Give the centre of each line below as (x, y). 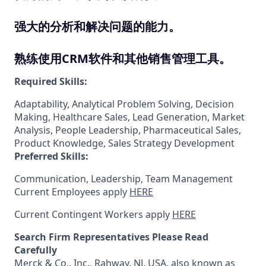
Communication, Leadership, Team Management (123, 179)
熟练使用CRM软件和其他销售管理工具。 (123, 58)
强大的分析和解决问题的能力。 (97, 26)
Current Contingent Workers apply (93, 214)
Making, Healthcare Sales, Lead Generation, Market (129, 117)
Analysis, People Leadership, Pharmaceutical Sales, (128, 130)
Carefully (36, 250)
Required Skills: (51, 81)
